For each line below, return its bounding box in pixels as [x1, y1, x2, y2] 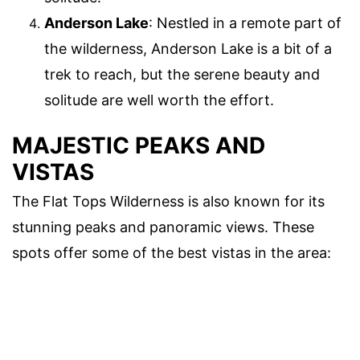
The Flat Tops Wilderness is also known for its [12, 192, 325, 210]
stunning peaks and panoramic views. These [12, 218, 314, 235]
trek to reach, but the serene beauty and [44, 66, 320, 84]
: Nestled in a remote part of [149, 14, 342, 32]
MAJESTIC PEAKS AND [12, 131, 265, 159]
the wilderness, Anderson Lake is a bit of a [44, 40, 332, 58]
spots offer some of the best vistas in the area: [12, 243, 331, 261]
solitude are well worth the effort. [44, 92, 274, 109]
